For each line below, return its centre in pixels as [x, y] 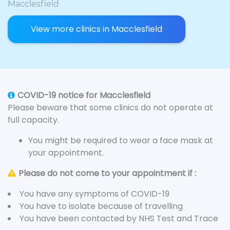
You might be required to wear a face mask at [121, 140]
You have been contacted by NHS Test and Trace [119, 218]
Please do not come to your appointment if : [107, 173]
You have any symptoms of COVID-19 [94, 194]
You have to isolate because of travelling [101, 206]
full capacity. [33, 120]
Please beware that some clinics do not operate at [110, 108]
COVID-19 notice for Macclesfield [84, 95]
